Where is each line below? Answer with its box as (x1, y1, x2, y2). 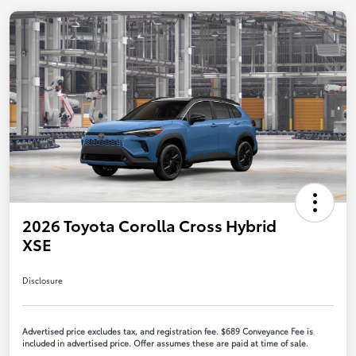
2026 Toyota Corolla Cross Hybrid (22, 213, 277, 236)
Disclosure (22, 273, 63, 286)
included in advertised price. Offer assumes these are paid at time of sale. (22, 336, 308, 349)
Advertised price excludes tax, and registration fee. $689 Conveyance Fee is (22, 324, 313, 337)
